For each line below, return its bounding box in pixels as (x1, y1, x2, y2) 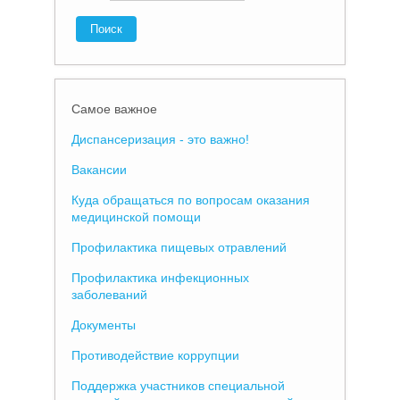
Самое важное (71, 101, 158, 116)
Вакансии (71, 162, 128, 177)
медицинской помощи (71, 209, 202, 224)
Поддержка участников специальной (71, 378, 286, 393)
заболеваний (71, 287, 148, 302)
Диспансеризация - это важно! (71, 131, 250, 146)
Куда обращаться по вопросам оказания (71, 192, 311, 207)
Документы (71, 317, 137, 332)
